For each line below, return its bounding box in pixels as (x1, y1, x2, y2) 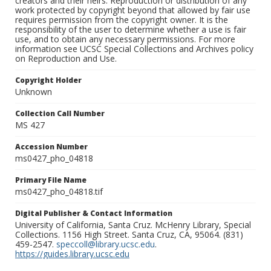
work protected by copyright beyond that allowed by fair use (15, 4, 250, 16)
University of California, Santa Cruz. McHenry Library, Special (15, 219, 251, 231)
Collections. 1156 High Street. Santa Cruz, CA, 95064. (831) (15, 229, 243, 241)
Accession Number (15, 142, 88, 152)
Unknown (15, 86, 52, 98)
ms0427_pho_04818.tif (15, 186, 103, 198)
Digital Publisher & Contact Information (15, 208, 172, 219)
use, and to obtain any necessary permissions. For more (15, 33, 235, 45)
